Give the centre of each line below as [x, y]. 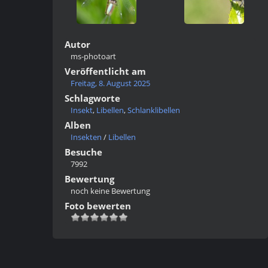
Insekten [86, 137]
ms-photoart [93, 56]
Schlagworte [92, 98]
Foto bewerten [98, 206]
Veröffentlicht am [105, 71]
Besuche [83, 152]
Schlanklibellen [154, 110]
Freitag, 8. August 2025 [110, 83]
